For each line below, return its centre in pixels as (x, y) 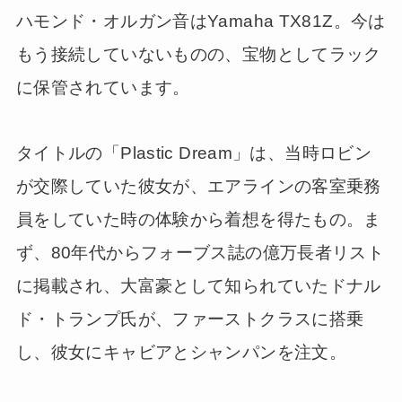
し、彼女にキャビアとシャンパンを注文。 (181, 352)
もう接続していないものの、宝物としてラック (198, 54)
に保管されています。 (103, 87)
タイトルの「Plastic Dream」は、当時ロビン (194, 153)
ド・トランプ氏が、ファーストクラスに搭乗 (190, 319)
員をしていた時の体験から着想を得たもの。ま (198, 219)
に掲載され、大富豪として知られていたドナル (198, 285)
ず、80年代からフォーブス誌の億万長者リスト (200, 252)
